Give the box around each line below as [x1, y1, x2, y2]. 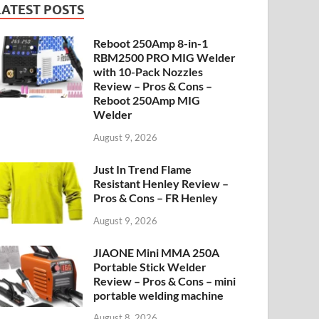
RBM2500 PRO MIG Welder [93, 50, 236, 64]
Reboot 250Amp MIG [93, 93, 201, 107]
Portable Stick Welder [93, 259, 207, 273]
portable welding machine [93, 288, 224, 302]
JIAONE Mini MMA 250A [93, 245, 220, 259]
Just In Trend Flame [93, 162, 192, 176]
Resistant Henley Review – [93, 176, 229, 190]
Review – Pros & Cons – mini [93, 273, 236, 288]
